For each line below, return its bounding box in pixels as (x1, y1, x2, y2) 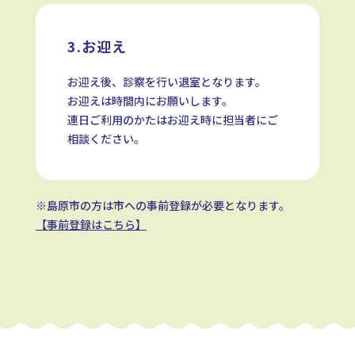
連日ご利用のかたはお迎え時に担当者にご (67, 112, 278, 128)
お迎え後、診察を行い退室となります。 (67, 74, 266, 90)
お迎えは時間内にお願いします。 (67, 93, 233, 109)
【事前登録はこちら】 (35, 216, 147, 233)
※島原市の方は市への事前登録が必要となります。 (35, 197, 290, 214)
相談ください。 (67, 131, 145, 147)
